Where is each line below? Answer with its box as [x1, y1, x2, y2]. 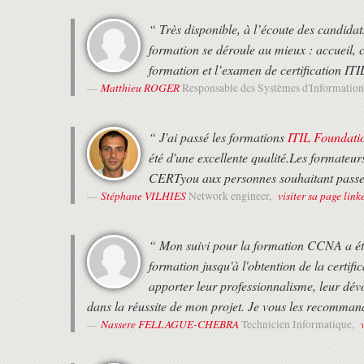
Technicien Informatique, [241, 317, 357, 332]
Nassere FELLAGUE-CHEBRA [101, 316, 239, 332]
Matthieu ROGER [101, 80, 180, 96]
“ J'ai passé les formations [149, 128, 288, 146]
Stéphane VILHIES [101, 188, 186, 204]
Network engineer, [188, 188, 274, 204]
